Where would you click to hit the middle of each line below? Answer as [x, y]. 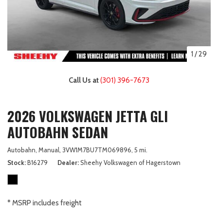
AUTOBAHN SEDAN [58, 132]
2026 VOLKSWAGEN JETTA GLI [88, 116]
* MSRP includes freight [45, 203]
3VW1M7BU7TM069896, [98, 150]
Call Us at [84, 80]
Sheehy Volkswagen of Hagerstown [130, 162]
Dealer [67, 162]
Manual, [50, 150]
